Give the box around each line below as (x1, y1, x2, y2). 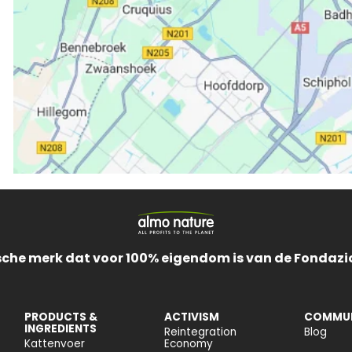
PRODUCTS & (24, 310, 98, 324)
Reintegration (163, 324, 236, 339)
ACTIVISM (163, 310, 219, 324)
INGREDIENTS (24, 321, 97, 336)
